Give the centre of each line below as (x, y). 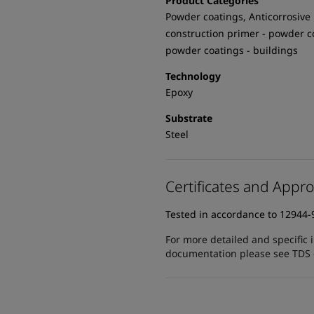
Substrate (189, 118)
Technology (193, 76)
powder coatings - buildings (232, 50)
